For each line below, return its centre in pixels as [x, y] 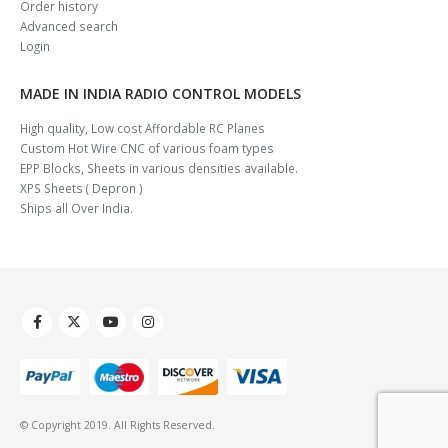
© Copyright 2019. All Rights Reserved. [117, 425]
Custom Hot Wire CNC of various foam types [147, 148]
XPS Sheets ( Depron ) [81, 188]
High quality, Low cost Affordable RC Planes [142, 128]
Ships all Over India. [76, 208]
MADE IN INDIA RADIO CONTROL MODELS [160, 94]
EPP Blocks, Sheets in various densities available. [159, 168]
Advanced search [69, 26]
